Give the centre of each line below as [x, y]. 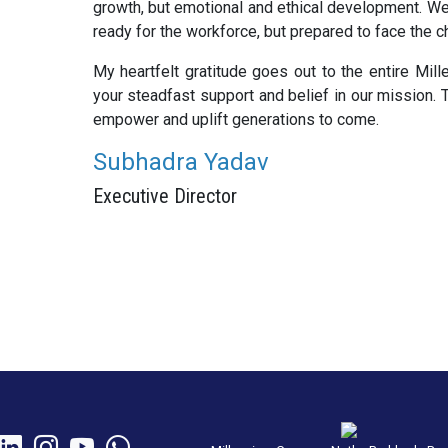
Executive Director [164, 195]
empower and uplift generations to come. [235, 119]
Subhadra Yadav [180, 161]
